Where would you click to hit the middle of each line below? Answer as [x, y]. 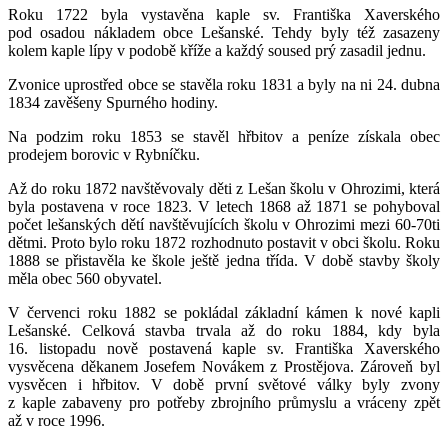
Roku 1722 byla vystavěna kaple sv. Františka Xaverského [224, 14]
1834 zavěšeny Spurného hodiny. [113, 102]
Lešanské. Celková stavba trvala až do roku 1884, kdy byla [224, 330]
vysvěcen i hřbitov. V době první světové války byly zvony [224, 384]
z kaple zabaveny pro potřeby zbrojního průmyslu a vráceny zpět [224, 402]
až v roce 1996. [56, 420]
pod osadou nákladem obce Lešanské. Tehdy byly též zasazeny [224, 32]
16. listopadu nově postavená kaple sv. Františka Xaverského [224, 348]
